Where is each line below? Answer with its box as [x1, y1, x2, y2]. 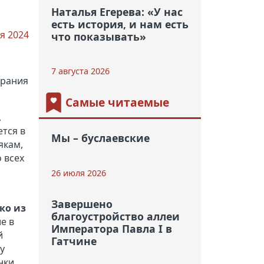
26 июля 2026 [51, 167, 106, 179]
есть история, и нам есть [51, 16, 189, 31]
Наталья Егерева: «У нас [51, 4, 183, 19]
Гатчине [51, 233, 97, 248]
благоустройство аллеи [51, 209, 180, 223]
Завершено [51, 196, 113, 211]
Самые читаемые [65, 94, 169, 111]
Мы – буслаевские [51, 131, 150, 146]
